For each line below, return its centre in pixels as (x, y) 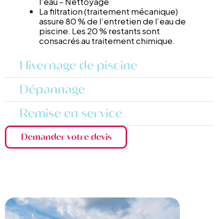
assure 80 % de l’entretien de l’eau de (112, 21)
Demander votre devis (66, 137)
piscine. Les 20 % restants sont (99, 31)
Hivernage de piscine (78, 65)
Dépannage (52, 89)
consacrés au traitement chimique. (107, 40)
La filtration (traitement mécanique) (109, 11)
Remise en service (71, 113)
